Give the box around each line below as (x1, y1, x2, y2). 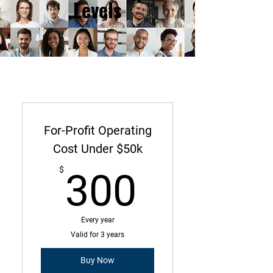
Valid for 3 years (71, 230, 124, 239)
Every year (80, 215, 115, 224)
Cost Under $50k (52, 141, 143, 156)
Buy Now (80, 255, 115, 266)
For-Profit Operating (43, 122, 152, 138)
